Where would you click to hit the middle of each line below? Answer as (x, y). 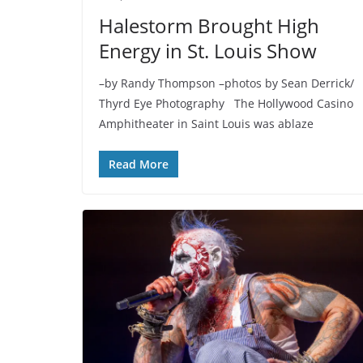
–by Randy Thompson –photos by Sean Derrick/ (226, 83)
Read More (139, 164)
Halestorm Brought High (209, 26)
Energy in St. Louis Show (208, 51)
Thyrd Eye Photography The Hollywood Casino (226, 104)
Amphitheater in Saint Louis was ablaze (206, 124)
